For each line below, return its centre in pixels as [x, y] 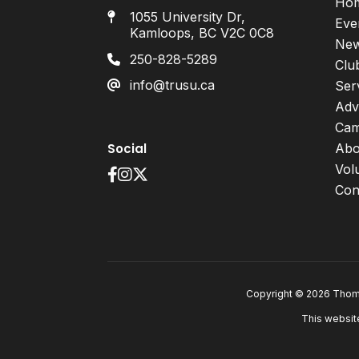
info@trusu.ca [173, 85]
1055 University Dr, [188, 16]
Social [127, 148]
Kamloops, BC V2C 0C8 [202, 32]
